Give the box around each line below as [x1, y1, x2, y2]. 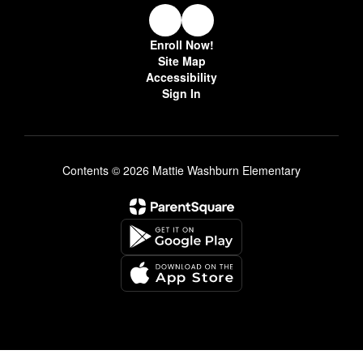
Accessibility [146, 68, 217, 85]
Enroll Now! [149, 36, 214, 53]
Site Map [157, 52, 206, 69]
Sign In [162, 84, 201, 101]
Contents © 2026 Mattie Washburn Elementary [62, 161, 301, 178]
